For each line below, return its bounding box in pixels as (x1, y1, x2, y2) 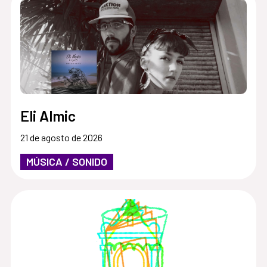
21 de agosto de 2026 (20, 131, 103, 143)
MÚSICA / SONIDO (26, 154, 107, 168)
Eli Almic (20, 106, 76, 125)
